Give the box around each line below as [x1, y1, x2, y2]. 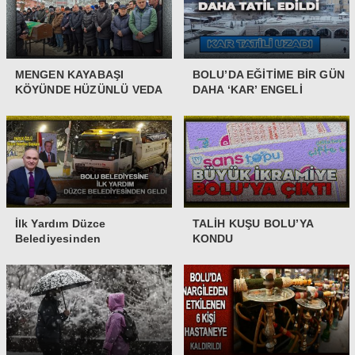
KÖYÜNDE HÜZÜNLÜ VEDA [14, 82, 163, 96]
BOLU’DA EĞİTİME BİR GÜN [192, 67, 345, 81]
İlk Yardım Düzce [14, 216, 106, 230]
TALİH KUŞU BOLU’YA [192, 216, 314, 230]
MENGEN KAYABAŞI [14, 67, 124, 81]
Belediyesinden [14, 231, 101, 245]
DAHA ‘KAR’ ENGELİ [192, 82, 303, 96]
